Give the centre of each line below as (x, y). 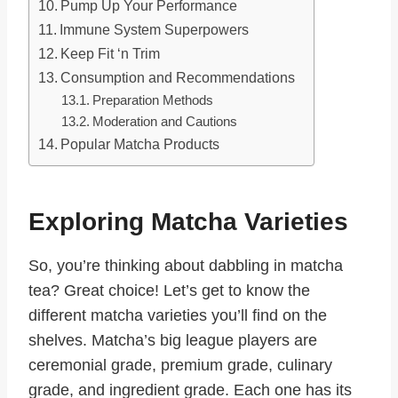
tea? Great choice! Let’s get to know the (169, 291)
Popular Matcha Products (140, 144)
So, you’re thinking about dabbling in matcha (186, 266)
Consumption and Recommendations (178, 78)
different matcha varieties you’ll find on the (178, 316)
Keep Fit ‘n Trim (111, 54)
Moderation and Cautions (164, 122)
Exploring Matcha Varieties (188, 222)
